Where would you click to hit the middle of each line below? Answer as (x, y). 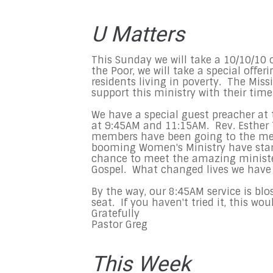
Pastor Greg (119, 225)
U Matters (138, 35)
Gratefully (115, 214)
